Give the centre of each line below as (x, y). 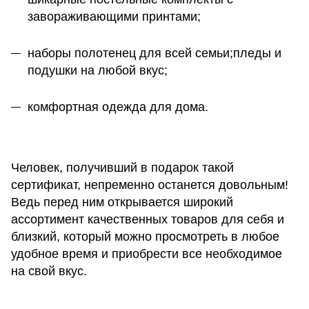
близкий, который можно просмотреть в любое (145, 236)
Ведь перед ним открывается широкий (122, 202)
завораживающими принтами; (114, 16)
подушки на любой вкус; (98, 70)
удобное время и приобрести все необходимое (147, 253)
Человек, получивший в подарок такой (122, 167)
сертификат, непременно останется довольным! (150, 185)
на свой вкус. (49, 271)
